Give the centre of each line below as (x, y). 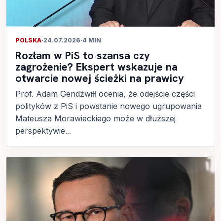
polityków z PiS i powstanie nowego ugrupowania (109, 106)
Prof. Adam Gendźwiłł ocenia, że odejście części (105, 93)
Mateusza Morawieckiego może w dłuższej (95, 118)
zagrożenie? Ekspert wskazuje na (96, 67)
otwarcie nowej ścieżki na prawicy (100, 78)
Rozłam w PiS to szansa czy (83, 55)
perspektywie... (43, 130)
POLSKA (28, 40)
